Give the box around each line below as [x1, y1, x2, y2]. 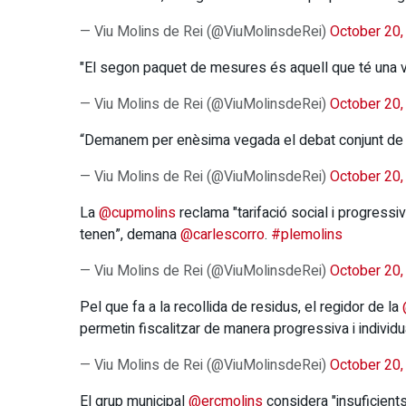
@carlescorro [180, 223, 265, 246]
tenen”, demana [80, 223, 180, 246]
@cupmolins [99, 201, 176, 224]
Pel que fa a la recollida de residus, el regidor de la [80, 295, 402, 318]
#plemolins [271, 223, 343, 246]
